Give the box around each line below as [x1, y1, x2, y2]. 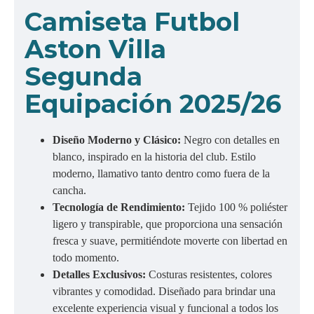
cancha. [53, 184, 86, 196]
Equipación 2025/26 [25, 88, 281, 119]
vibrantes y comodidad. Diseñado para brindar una [53, 285, 275, 297]
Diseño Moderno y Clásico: [53, 134, 184, 146]
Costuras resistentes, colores [149, 268, 272, 280]
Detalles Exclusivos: [53, 268, 149, 280]
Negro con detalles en [184, 134, 280, 146]
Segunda [25, 61, 142, 92]
